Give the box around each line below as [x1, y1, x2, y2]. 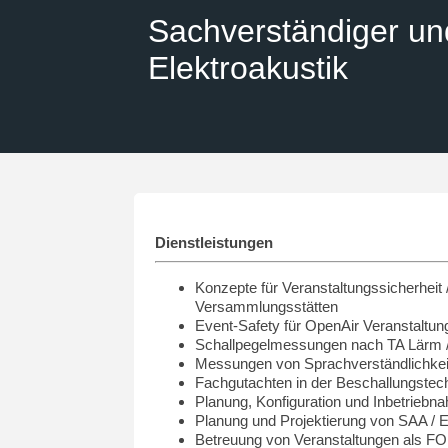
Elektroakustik [147, 50, 348, 86]
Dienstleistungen [155, 234, 274, 251]
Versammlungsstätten [195, 297, 339, 315]
